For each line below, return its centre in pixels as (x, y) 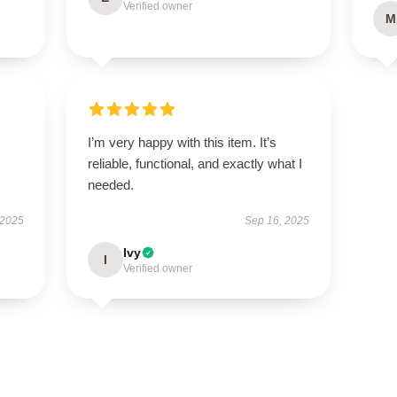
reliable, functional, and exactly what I (195, 163)
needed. (110, 185)
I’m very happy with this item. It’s (182, 142)
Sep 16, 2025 (277, 221)
